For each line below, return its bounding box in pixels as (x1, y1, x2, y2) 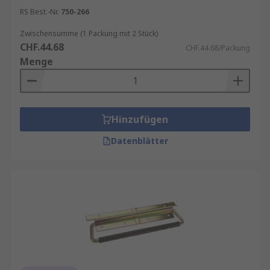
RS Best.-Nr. (20, 7, 59, 17)
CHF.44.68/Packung (186, 43, 250, 53)
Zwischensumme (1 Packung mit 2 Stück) (20, 28, 158, 39)
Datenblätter (110, 135, 168, 146)
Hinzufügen (111, 113, 168, 126)
